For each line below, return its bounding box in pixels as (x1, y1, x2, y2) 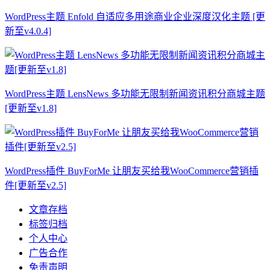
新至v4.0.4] (5, 25, 51, 36)
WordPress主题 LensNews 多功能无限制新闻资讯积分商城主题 (5, 88, 265, 99)
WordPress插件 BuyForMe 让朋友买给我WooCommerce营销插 (5, 165, 259, 176)
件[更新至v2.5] (5, 180, 66, 190)
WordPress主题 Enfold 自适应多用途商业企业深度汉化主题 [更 (5, 11, 265, 22)
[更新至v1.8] (5, 102, 57, 113)
